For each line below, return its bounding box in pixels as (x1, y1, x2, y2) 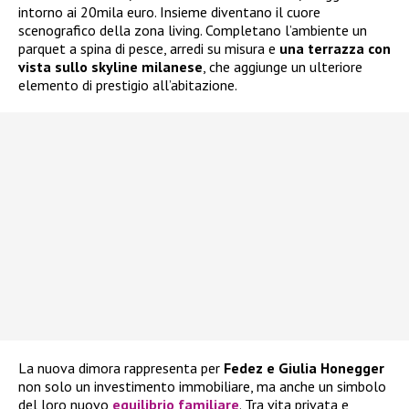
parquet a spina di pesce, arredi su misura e (18, 38, 279, 58)
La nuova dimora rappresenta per (18, 358, 224, 377)
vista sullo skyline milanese (18, 57, 203, 76)
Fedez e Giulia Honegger (224, 358, 384, 377)
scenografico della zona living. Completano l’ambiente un (18, 20, 367, 39)
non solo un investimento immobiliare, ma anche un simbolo (18, 376, 386, 395)
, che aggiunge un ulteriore (203, 57, 362, 76)
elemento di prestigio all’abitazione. (18, 75, 237, 94)
